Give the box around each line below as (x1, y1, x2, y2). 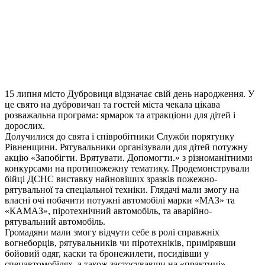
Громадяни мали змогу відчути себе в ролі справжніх (5, 227, 219, 238)
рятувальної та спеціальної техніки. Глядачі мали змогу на (5, 185, 239, 195)
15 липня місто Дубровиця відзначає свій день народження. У (5, 89, 254, 99)
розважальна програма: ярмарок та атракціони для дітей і (5, 110, 235, 121)
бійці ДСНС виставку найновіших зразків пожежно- (5, 174, 217, 185)
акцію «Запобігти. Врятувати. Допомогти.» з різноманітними (5, 153, 253, 163)
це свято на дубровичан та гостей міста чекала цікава (5, 99, 220, 110)
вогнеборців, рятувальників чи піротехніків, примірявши (5, 238, 236, 248)
